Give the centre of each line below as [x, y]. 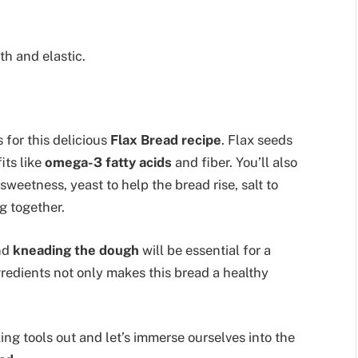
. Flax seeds [257, 139]
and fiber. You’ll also [235, 162]
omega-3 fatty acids [108, 162]
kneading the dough [76, 250]
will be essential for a [205, 250]
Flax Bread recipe [166, 139]
